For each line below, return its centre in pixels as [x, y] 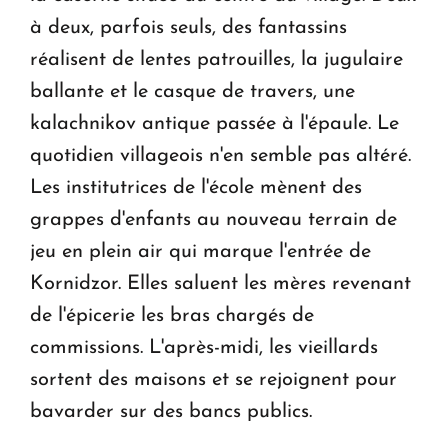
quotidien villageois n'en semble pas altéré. [220, 156]
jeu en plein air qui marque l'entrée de [200, 252]
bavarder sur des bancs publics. [171, 412]
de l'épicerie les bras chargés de [172, 316]
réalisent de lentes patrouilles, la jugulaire [216, 60]
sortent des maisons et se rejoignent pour [213, 380]
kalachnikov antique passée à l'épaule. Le [214, 124]
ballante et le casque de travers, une [192, 92]
